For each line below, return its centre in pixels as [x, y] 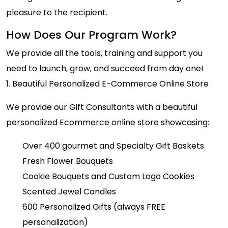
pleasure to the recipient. [57, 12]
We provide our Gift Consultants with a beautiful [102, 107]
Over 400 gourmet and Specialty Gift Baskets [113, 146]
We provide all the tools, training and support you [104, 53]
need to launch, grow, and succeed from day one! [105, 68]
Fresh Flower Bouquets [68, 161]
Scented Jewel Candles [69, 191]
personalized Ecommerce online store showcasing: [108, 122]
